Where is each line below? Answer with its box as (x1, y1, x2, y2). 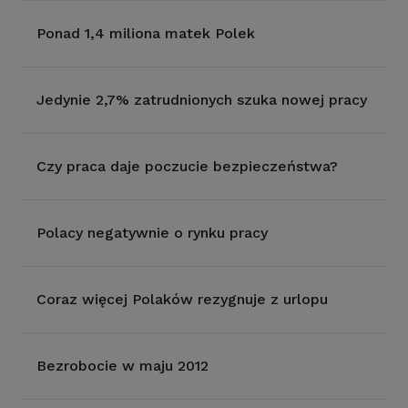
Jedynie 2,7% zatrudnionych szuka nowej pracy (36, 91, 367, 108)
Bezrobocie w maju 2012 (36, 357, 209, 374)
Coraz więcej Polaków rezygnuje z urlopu (36, 291, 328, 308)
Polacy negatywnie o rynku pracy (36, 224, 268, 241)
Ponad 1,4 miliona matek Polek (36, 25, 255, 42)
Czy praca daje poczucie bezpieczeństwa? (36, 158, 338, 175)
